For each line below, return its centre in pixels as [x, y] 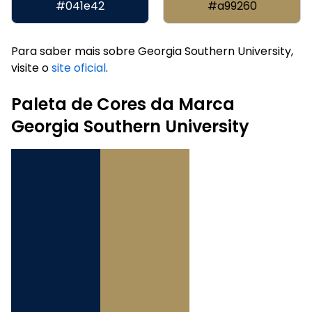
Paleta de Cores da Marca [123, 104]
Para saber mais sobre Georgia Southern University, [152, 51]
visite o [31, 68]
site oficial [79, 68]
